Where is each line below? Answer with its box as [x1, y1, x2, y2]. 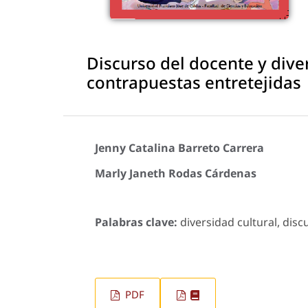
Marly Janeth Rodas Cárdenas [95, 165, 256, 181]
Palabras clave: [95, 214, 180, 230]
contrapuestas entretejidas [87, 70, 301, 93]
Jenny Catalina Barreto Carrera [95, 140, 264, 156]
